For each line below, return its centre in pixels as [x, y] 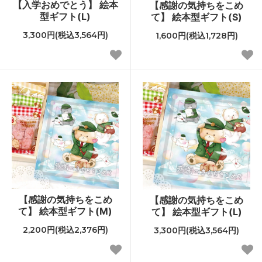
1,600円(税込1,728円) [196, 35]
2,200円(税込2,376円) [65, 230]
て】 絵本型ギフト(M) [65, 211]
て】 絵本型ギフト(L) [196, 211]
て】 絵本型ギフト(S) [196, 17]
